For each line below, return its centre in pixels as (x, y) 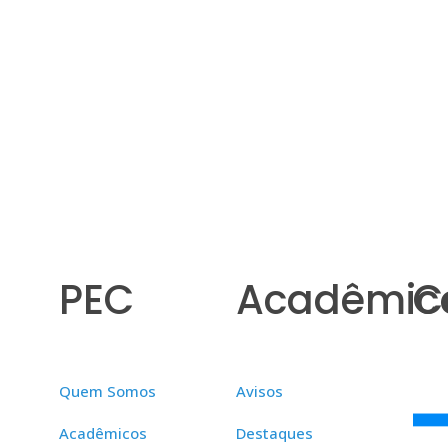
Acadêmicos (103, 432)
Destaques (274, 432)
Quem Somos (108, 390)
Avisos (259, 390)
